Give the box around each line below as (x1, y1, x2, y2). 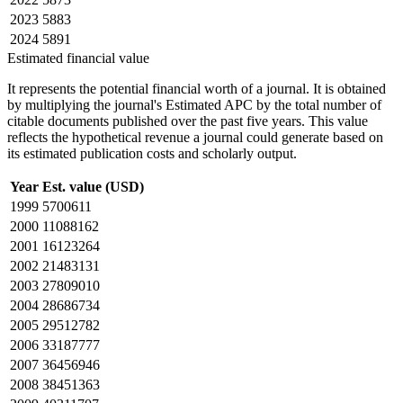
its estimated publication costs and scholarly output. (7, 145, 297, 161)
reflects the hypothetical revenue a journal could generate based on (7, 129, 383, 145)
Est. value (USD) (42, 178, 144, 194)
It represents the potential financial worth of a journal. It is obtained (7, 80, 386, 96)
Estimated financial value (7, 49, 149, 66)
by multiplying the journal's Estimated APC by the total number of (7, 96, 381, 112)
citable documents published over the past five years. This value (7, 112, 368, 129)
